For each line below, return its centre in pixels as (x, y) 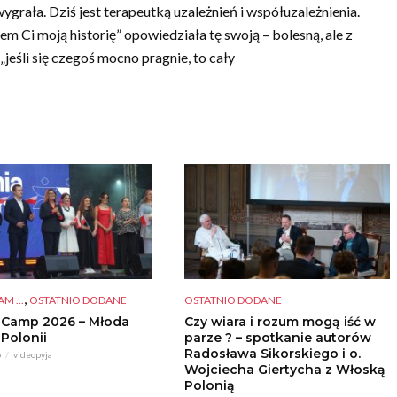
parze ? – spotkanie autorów (277, 338)
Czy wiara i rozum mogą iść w (280, 322)
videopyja (32, 355)
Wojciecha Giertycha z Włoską (284, 370)
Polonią (209, 386)
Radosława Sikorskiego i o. (272, 354)
